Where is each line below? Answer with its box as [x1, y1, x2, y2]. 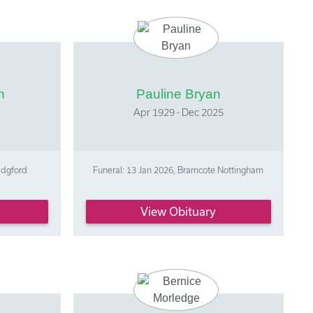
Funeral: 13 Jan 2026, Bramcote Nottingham [93, 164, 264, 175]
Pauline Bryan [136, 86, 221, 101]
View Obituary [140, 204, 217, 218]
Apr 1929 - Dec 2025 [133, 105, 224, 118]
